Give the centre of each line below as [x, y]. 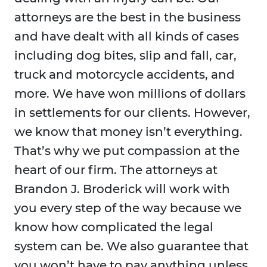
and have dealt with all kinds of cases [127, 37]
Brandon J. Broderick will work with [122, 189]
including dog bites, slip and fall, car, [125, 56]
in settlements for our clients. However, [132, 113]
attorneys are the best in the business [128, 18]
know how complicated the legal [114, 227]
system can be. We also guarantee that [131, 246]
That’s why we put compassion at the [127, 151]
